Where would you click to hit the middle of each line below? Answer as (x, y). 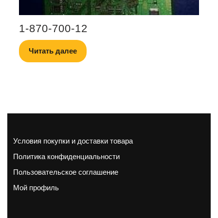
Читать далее (53, 51)
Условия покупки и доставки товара (73, 141)
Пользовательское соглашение (66, 172)
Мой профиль (36, 188)
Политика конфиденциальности (66, 156)
